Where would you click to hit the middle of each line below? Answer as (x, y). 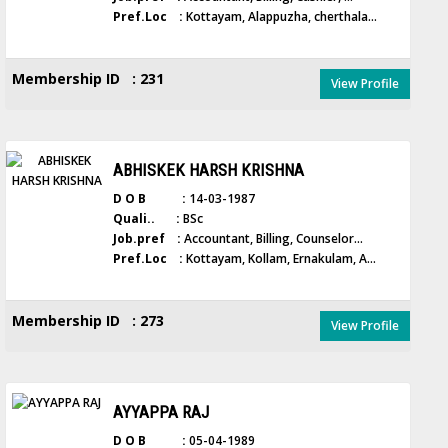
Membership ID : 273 (88, 320)
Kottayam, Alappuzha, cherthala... (280, 16)
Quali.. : (147, 218)
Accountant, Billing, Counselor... (272, 238)
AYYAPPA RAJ (161, 412)
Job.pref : (147, 238)
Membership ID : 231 (88, 78)
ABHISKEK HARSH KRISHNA (209, 170)
